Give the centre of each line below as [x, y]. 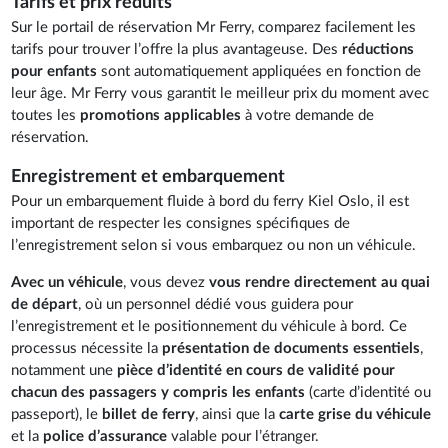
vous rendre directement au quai [318, 282]
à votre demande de [308, 115]
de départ [45, 304]
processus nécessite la [87, 348]
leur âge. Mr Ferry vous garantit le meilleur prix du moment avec [220, 93]
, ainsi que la [235, 414]
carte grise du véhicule [353, 414]
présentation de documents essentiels [291, 348]
